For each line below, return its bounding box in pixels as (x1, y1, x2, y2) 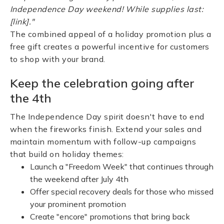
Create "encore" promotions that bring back (30, 211, 190, 221)
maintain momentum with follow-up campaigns (10, 136, 196, 146)
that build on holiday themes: (10, 149, 124, 159)
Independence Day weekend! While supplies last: (10, 4, 204, 14)
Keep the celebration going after (10, 75, 194, 90)
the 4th (10, 90, 51, 105)
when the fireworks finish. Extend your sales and (10, 124, 202, 134)
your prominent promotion (30, 199, 126, 209)
